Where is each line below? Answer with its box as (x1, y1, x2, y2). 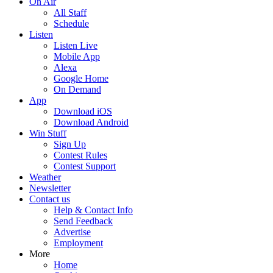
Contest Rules (54, 150, 107, 160)
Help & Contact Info (54, 205, 133, 215)
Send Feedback (54, 216, 113, 226)
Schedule (54, 18, 89, 29)
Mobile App (54, 51, 100, 62)
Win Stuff (29, 128, 66, 138)
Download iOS (54, 106, 112, 116)
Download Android (54, 117, 129, 127)
